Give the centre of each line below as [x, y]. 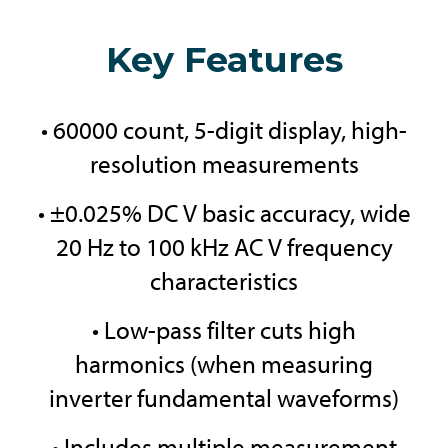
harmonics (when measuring [224, 364]
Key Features [224, 60]
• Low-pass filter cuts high [224, 330]
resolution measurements [224, 164]
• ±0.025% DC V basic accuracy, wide [224, 213]
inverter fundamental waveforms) [224, 398]
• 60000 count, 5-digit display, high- [224, 130]
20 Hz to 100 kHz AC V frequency [224, 247]
